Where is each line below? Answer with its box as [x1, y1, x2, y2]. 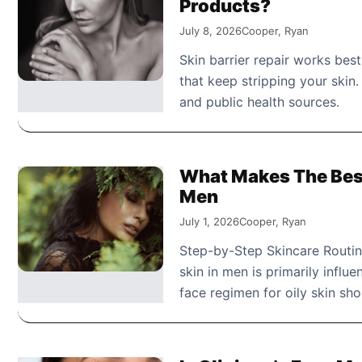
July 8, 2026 [179, 23, 242, 37]
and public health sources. [179, 93, 339, 110]
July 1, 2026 [179, 214, 239, 228]
